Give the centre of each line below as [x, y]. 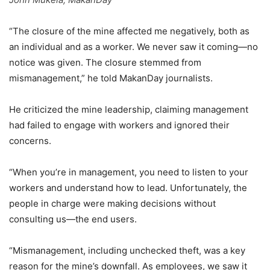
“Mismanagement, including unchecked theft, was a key [127, 250]
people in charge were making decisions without [112, 203]
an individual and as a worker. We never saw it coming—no [133, 46]
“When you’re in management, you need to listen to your [129, 172]
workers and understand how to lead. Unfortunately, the [128, 187]
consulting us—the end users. [73, 219]
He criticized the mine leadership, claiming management [129, 109]
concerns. [30, 140]
